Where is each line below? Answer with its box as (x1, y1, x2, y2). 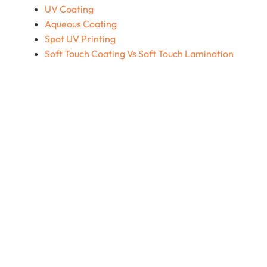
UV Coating (44, 3, 94, 15)
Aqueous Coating (44, 18, 117, 30)
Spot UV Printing (44, 33, 116, 45)
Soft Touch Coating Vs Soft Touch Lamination (44, 48, 234, 60)
